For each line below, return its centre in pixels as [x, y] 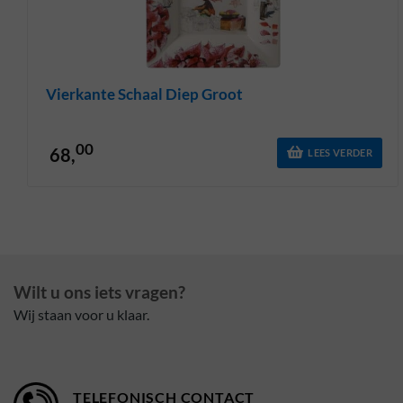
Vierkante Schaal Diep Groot [144, 94]
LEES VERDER [340, 152]
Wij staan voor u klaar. [81, 314]
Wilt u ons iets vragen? [99, 291]
